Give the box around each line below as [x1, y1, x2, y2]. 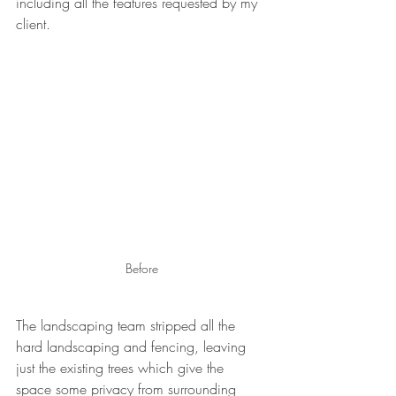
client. [16, 13, 50, 34]
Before [125, 259, 158, 277]
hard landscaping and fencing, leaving [16, 336, 250, 356]
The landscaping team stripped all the [16, 315, 240, 335]
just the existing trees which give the [16, 357, 228, 377]
